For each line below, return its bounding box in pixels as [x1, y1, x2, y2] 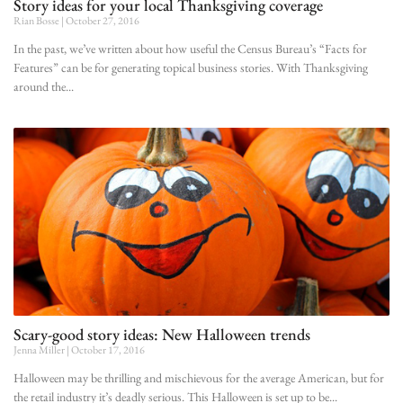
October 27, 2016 [64, 13, 139, 28]
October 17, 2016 [69, 342, 145, 357]
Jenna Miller [13, 342, 67, 357]
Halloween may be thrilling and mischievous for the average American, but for [13, 369, 384, 386]
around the [13, 77, 66, 94]
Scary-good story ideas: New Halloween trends [13, 323, 310, 345]
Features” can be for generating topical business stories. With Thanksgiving [13, 58, 368, 76]
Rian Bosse [13, 13, 61, 28]
